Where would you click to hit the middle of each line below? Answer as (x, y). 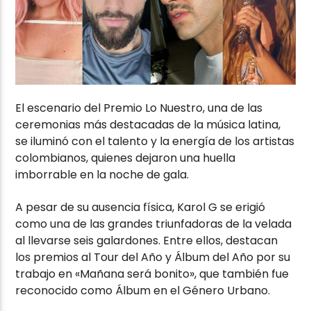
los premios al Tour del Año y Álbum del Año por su (153, 257)
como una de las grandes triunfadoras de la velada (154, 224)
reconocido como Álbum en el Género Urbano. (143, 290)
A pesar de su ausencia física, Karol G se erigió (141, 207)
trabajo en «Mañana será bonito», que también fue (152, 274)
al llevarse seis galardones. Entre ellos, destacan (147, 240)
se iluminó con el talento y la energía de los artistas (155, 142)
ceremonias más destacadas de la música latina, (148, 125)
